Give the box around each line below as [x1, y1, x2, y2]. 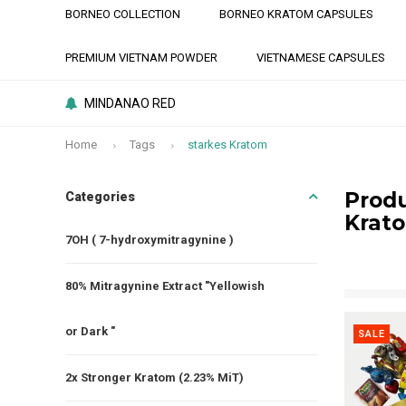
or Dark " [65, 324, 115, 338]
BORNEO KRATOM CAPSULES [219, 7, 373, 21]
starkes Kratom [188, 137, 267, 151]
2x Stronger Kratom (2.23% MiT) [65, 370, 244, 384]
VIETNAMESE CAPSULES [256, 51, 385, 64]
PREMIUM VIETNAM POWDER [65, 51, 217, 64]
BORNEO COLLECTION [65, 7, 180, 21]
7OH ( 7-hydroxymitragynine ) [65, 232, 234, 246]
